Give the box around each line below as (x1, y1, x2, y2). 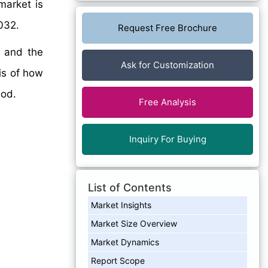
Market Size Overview (91, 218, 177, 229)
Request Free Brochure (118, 22, 217, 33)
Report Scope (91, 255, 145, 266)
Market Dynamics (91, 236, 159, 247)
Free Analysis (139, 96, 196, 108)
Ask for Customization (121, 59, 214, 71)
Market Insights (91, 199, 151, 210)
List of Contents (88, 181, 172, 194)
